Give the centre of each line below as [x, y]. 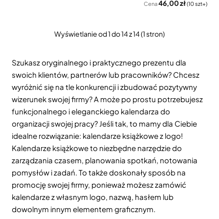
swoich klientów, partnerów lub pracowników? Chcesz [106, 75]
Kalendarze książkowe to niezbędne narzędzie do [97, 148]
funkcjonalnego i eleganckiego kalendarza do [91, 111]
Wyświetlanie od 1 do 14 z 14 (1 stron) [109, 34]
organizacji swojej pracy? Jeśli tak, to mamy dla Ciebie [104, 123]
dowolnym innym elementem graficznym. [84, 209]
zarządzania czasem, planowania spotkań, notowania [105, 160]
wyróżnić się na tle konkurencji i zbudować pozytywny [104, 87]
